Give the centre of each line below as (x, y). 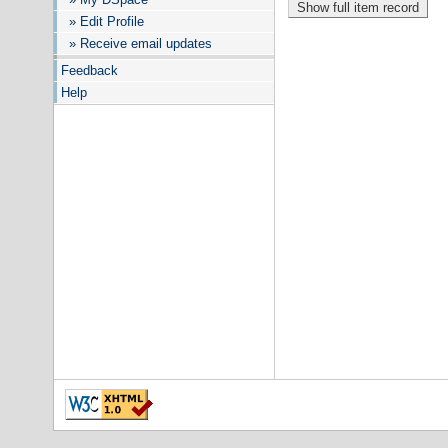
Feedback (89, 70)
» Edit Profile (102, 21)
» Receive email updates (136, 43)
